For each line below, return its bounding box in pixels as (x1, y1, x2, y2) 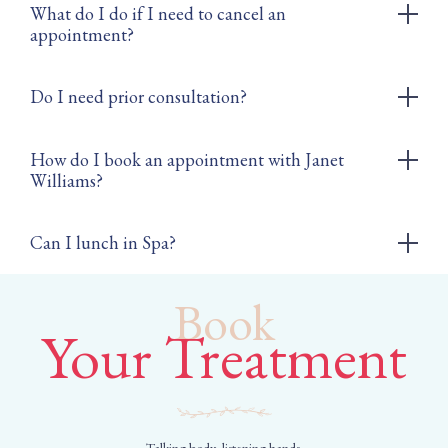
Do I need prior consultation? (30, 85, 247, 109)
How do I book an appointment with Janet (30, 148, 344, 172)
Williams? (30, 169, 103, 193)
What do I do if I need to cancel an (30, 2, 286, 26)
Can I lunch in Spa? (30, 231, 176, 255)
